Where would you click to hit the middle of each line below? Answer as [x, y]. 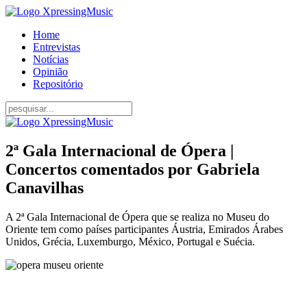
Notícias [51, 59]
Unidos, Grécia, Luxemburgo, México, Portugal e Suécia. [130, 241]
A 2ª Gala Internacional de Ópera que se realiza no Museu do [137, 217]
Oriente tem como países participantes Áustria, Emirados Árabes [144, 229]
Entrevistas [57, 47]
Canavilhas [45, 187]
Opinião [50, 72]
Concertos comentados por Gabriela [133, 169]
